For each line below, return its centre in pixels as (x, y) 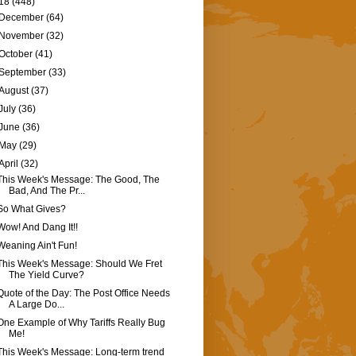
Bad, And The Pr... (46, 191)
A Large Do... (36, 305)
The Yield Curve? (46, 275)
